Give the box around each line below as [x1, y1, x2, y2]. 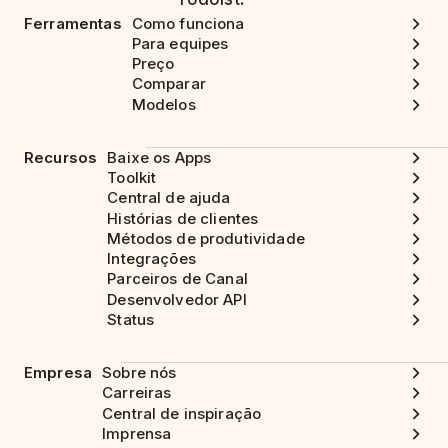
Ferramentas [24, 13, 122, 33]
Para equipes [131, 33, 229, 53]
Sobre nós [102, 363, 177, 383]
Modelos [131, 94, 196, 114]
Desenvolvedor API [107, 289, 247, 309]
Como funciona [131, 13, 245, 33]
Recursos [24, 147, 98, 167]
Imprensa [102, 423, 172, 443]
